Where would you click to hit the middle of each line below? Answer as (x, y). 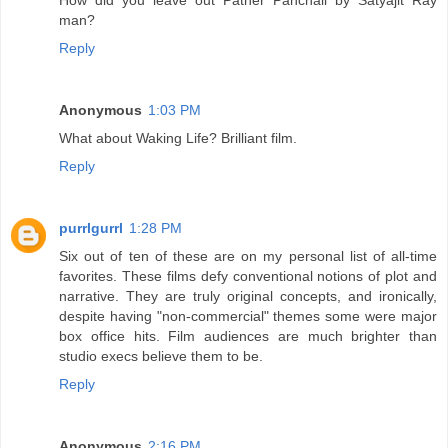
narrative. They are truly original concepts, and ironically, (248, 295)
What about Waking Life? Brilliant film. (178, 137)
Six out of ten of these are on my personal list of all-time (248, 255)
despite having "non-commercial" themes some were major (248, 315)
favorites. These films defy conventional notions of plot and (248, 275)
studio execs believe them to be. (161, 355)
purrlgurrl (91, 227)
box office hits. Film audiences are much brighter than (248, 335)
